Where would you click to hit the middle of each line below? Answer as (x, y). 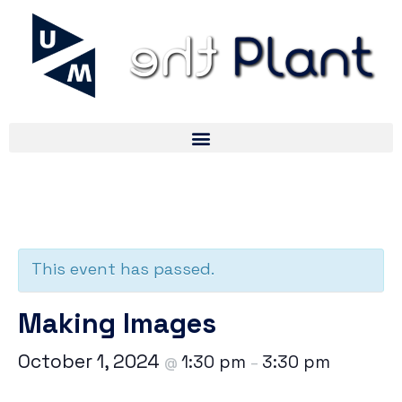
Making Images (117, 324)
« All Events (70, 220)
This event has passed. (123, 269)
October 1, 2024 (91, 362)
